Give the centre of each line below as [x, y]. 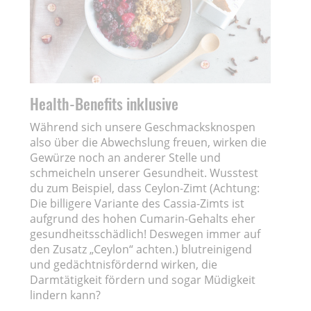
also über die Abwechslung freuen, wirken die [149, 142]
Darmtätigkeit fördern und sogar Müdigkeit [143, 279]
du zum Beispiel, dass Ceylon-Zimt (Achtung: [145, 188]
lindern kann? [67, 295]
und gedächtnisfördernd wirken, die [124, 264]
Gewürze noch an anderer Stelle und [126, 157]
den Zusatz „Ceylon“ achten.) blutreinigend [141, 249]
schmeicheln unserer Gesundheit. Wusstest [144, 173]
